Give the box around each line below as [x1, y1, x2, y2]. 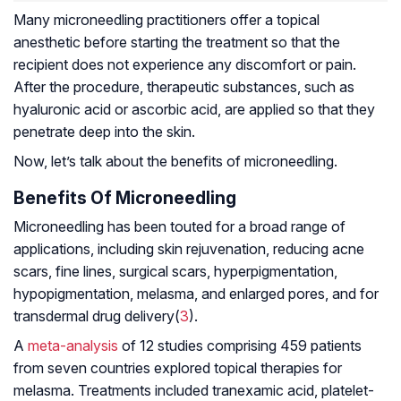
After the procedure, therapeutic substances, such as [13, 78, 354, 97]
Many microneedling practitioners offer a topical [13, 11, 320, 30]
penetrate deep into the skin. [13, 123, 195, 141]
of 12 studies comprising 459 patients [118, 337, 362, 355]
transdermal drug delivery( [13, 307, 180, 326]
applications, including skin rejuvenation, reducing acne [13, 240, 364, 259]
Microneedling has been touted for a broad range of [13, 218, 346, 236]
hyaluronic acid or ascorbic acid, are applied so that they [13, 100, 375, 119]
